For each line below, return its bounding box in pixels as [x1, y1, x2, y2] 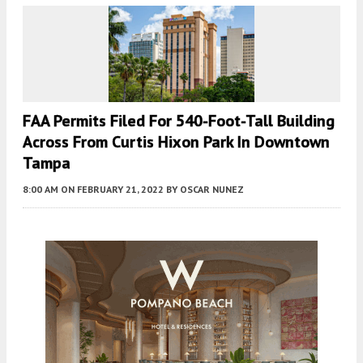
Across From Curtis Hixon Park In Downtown [23, 131, 330, 153]
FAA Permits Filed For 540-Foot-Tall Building [23, 110, 335, 132]
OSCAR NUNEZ [180, 183, 244, 196]
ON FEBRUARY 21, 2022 [61, 183, 164, 196]
